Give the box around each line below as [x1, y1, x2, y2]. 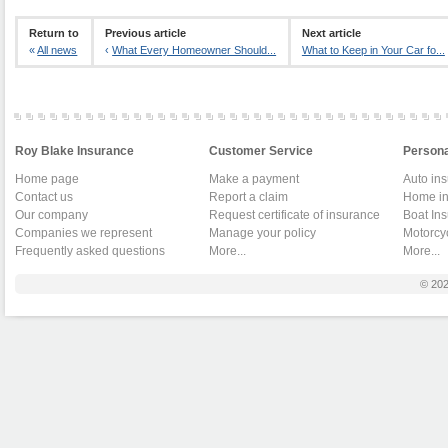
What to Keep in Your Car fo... [301, 43, 445, 56]
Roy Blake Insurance [15, 143, 134, 158]
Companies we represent [15, 225, 152, 240]
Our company [15, 207, 88, 222]
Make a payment [209, 171, 299, 186]
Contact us [15, 189, 73, 204]
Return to [29, 26, 80, 39]
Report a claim [209, 189, 288, 204]
